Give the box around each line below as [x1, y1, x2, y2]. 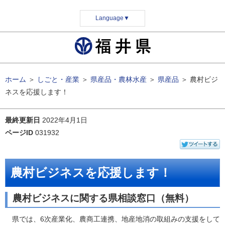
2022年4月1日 [42, 116, 87, 124]
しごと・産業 [37, 75, 79, 83]
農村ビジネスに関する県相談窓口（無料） [13, 193, 194, 203]
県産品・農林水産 [90, 75, 147, 83]
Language [95, 15, 124, 22]
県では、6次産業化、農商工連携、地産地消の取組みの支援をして [5, 215, 220, 223]
